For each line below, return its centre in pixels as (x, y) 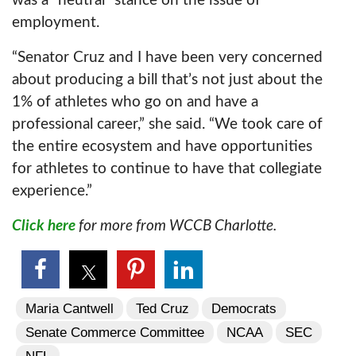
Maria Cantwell (70, 308)
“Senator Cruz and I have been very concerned (167, 58)
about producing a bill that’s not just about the (167, 80)
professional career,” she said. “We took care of (167, 124)
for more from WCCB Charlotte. (176, 226)
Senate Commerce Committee (115, 332)
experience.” (52, 191)
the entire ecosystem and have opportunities (162, 147)
